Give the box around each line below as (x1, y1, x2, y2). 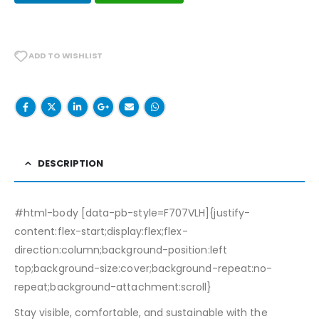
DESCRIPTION (38, 156, 103, 170)
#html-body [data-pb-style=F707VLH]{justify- (14, 205, 251, 220)
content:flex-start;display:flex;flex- (14, 224, 188, 239)
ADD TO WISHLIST (28, 49, 103, 61)
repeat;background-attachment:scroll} (14, 279, 212, 294)
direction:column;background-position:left (14, 242, 227, 257)
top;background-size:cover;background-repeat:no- (14, 261, 273, 276)
